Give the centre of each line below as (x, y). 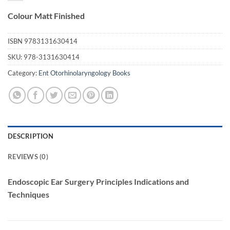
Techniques (28, 195)
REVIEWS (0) (28, 157)
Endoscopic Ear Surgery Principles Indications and (98, 182)
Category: (23, 73)
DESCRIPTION (31, 136)
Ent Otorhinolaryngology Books (84, 73)
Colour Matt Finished (46, 15)
